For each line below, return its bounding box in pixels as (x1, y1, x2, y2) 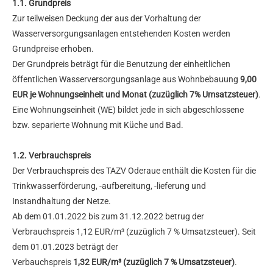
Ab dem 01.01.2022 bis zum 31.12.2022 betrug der (12, 211, 204, 222)
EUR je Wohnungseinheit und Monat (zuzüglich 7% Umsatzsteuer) (12, 90, 258, 100)
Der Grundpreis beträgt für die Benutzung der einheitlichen (12, 59, 230, 69)
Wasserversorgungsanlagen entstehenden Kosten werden (12, 29, 230, 39)
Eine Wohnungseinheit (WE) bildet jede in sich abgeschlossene (12, 105, 244, 115)
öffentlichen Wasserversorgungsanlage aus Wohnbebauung (12, 74, 240, 85)
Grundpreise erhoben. (12, 44, 94, 54)
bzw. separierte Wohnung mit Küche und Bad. (12, 120, 183, 130)
